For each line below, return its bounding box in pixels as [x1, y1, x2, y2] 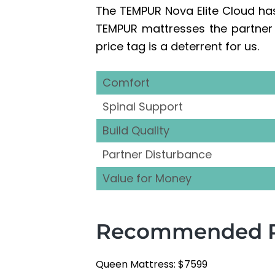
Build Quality [103, 123, 169, 139]
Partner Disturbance [103, 147, 212, 163]
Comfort [103, 75, 150, 91]
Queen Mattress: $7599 [96, 257, 207, 272]
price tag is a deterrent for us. [96, 39, 259, 55]
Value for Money [103, 171, 192, 187]
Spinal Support [103, 99, 183, 115]
